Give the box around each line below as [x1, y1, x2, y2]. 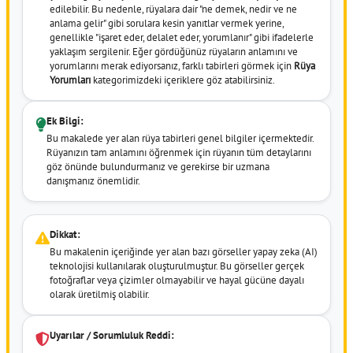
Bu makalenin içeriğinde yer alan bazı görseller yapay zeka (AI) [50, 244, 318, 258]
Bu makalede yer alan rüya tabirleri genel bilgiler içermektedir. [46, 131, 314, 145]
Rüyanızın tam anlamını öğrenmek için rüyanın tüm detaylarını [46, 145, 311, 159]
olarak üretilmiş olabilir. [50, 287, 150, 301]
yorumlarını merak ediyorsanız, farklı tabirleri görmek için [50, 58, 294, 72]
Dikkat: [50, 227, 80, 241]
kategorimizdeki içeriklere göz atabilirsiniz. [91, 72, 275, 87]
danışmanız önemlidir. [46, 173, 140, 188]
